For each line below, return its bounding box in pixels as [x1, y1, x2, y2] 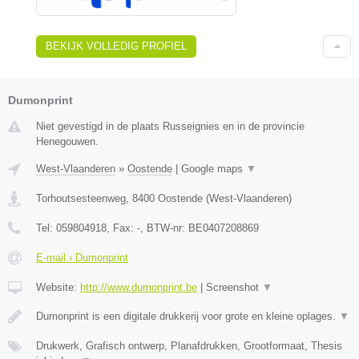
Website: [36, 280, 80, 293]
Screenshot [206, 280, 262, 293]
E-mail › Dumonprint [36, 251, 128, 264]
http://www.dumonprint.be [80, 280, 197, 293]
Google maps [181, 162, 246, 175]
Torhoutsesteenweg [36, 192, 126, 204]
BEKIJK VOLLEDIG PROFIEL [46, 39, 187, 52]
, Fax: [107, 221, 137, 234]
